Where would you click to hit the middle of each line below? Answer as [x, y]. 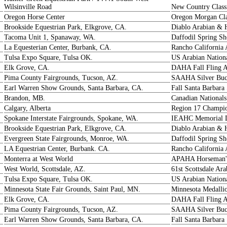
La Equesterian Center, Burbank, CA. [58, 47]
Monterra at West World [39, 159]
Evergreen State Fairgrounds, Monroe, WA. [67, 139]
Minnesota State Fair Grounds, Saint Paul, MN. [72, 189]
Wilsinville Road [28, 7]
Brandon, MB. [25, 98]
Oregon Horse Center [34, 17]
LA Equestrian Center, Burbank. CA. [57, 149]
